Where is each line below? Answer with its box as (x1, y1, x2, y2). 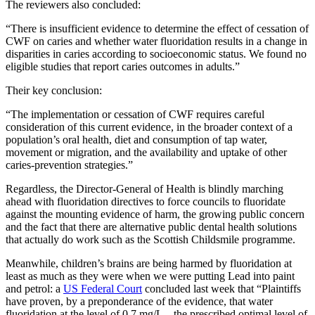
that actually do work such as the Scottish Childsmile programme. (6, 233, 295, 246)
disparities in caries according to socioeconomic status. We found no (6, 48, 307, 60)
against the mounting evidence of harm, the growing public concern (6, 208, 304, 221)
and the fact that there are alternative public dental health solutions (6, 221, 297, 233)
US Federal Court (63, 283, 142, 295)
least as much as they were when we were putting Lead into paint (6, 270, 295, 283)
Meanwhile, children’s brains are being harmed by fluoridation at (6, 257, 292, 270)
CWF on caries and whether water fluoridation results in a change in (6, 35, 307, 48)
